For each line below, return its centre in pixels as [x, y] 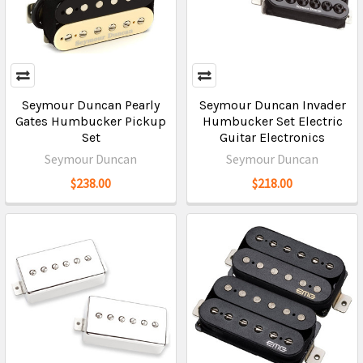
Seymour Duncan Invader [272, 105]
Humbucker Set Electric [272, 121]
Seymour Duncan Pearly [91, 105]
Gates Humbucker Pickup [91, 121]
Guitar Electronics [272, 137]
